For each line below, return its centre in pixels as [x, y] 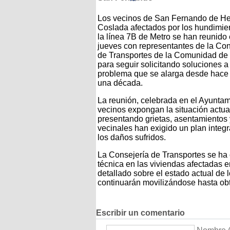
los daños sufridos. [132, 137]
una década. [120, 83]
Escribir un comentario [140, 213]
